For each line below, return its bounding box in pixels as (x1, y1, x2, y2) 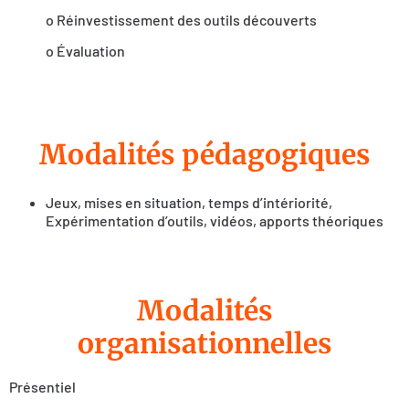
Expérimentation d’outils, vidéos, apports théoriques (46, 211, 383, 229)
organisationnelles (77, 325, 332, 361)
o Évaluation (46, 42, 125, 60)
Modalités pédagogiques (38, 136, 371, 172)
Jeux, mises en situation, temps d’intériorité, (46, 193, 332, 211)
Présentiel (9, 377, 76, 395)
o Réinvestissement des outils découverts (46, 10, 317, 28)
